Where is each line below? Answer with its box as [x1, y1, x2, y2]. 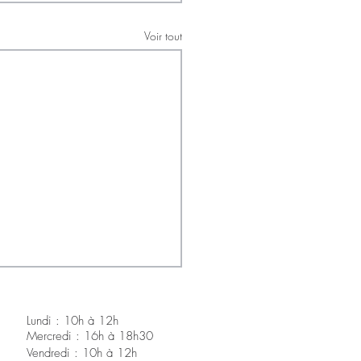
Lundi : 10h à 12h [27, 312, 118, 329]
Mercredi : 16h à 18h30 [27, 327, 153, 344]
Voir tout [144, 28, 182, 44]
